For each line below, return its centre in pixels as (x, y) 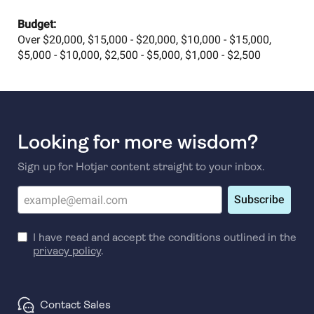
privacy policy (67, 251)
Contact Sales (75, 305)
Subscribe (259, 199)
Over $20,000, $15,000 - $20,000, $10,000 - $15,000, (144, 40)
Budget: (36, 24)
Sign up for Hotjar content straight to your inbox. (141, 166)
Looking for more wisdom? (138, 142)
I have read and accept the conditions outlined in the (164, 237)
